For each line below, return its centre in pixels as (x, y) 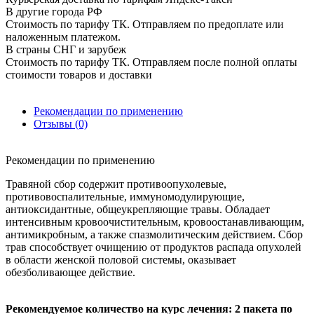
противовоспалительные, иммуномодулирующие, (125, 196)
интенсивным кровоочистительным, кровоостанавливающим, (155, 221)
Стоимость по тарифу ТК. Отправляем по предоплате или (145, 24)
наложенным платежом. (63, 36)
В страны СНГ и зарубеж (66, 49)
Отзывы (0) (61, 123)
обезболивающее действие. (70, 272)
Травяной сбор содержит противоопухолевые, (116, 184)
